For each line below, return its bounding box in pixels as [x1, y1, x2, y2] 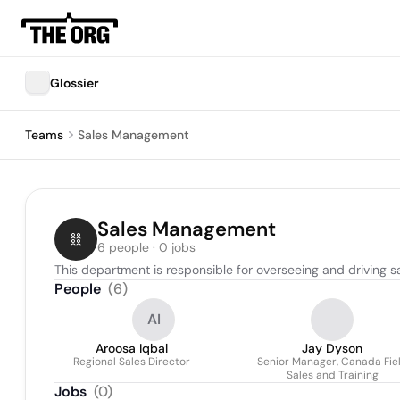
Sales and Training [286, 368, 379, 382]
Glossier [50, 75, 99, 91]
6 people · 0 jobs [97, 239, 196, 255]
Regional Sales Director [73, 354, 190, 369]
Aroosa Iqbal [96, 340, 168, 356]
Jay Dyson [302, 340, 362, 356]
